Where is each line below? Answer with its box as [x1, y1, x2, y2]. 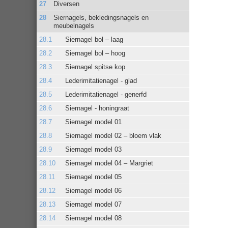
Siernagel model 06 [65, 186, 122, 194]
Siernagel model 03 [65, 145, 122, 153]
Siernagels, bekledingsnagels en [53, 13, 149, 21]
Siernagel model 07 [65, 200, 122, 208]
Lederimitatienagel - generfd [65, 90, 147, 98]
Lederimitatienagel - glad [65, 76, 137, 84]
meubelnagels [53, 21, 95, 30]
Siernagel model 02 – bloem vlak [65, 131, 161, 139]
